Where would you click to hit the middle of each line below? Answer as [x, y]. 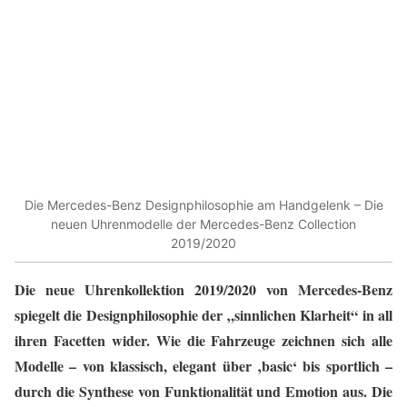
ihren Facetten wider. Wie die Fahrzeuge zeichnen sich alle [203, 341]
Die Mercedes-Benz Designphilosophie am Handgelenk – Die [203, 204]
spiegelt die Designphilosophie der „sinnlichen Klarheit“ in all [203, 315]
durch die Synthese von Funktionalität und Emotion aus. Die [203, 392]
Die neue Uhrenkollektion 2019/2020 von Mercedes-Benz [203, 290]
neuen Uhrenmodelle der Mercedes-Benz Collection [203, 223]
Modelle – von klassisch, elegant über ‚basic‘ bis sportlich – [203, 366]
